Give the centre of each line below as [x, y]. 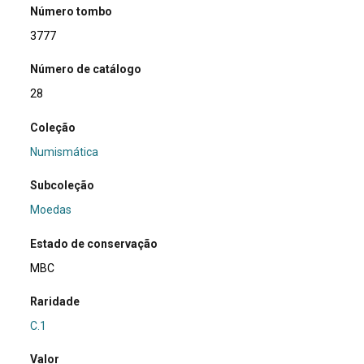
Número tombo [71, 11]
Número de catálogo [86, 69]
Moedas [51, 210]
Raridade [55, 301]
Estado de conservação [94, 243]
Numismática [65, 152]
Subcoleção [63, 186]
